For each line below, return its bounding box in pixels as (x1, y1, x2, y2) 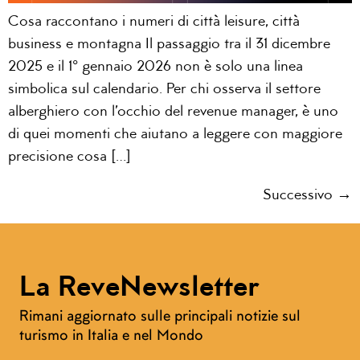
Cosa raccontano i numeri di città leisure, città (8, 14, 300, 30)
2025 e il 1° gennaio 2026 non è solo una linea (8, 59, 303, 75)
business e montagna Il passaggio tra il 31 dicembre (8, 36, 330, 52)
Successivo (263, 187, 337, 203)
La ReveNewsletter (19, 273, 260, 303)
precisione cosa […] (8, 149, 131, 165)
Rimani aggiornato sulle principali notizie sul (19, 305, 301, 325)
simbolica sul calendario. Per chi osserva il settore (8, 81, 321, 97)
